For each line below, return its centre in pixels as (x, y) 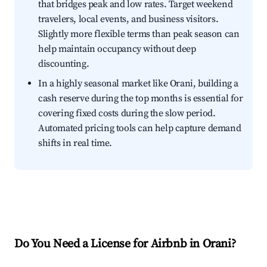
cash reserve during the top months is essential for (141, 99)
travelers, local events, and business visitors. (128, 19)
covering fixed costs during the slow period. (127, 114)
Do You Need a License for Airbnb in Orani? (125, 244)
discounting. (64, 64)
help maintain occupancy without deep (117, 49)
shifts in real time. (75, 143)
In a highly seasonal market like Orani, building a (139, 84)
